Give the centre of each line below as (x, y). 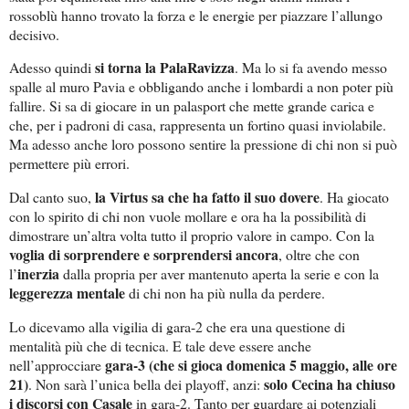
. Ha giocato (354, 197)
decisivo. (34, 34)
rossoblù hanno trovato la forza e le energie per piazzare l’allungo (196, 15)
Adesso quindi (52, 68)
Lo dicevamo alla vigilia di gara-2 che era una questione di (177, 327)
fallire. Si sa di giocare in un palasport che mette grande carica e (192, 106)
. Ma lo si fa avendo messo (311, 68)
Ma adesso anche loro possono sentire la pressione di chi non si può (203, 144)
